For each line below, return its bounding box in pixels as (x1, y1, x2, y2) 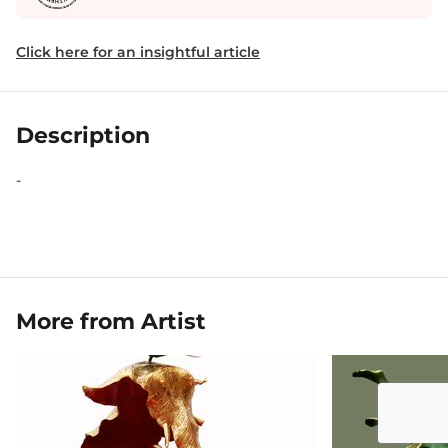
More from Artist (16, 308, 206, 335)
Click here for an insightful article (16, 43, 260, 61)
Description (16, 122, 150, 149)
